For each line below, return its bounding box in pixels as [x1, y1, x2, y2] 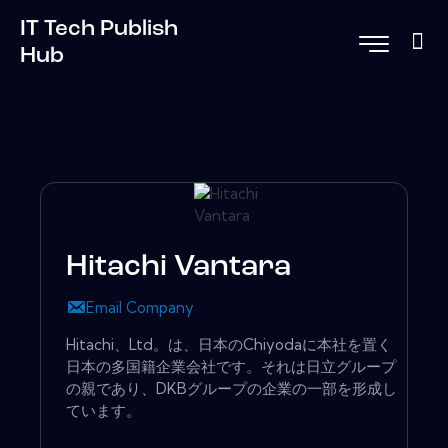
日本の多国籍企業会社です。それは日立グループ [66, 357, 396, 377]
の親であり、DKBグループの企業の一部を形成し [66, 379, 397, 399]
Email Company [86, 298, 194, 318]
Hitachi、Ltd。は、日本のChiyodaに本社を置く [66, 335, 392, 355]
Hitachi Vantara [66, 252, 291, 284]
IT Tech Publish [20, 17, 178, 41]
